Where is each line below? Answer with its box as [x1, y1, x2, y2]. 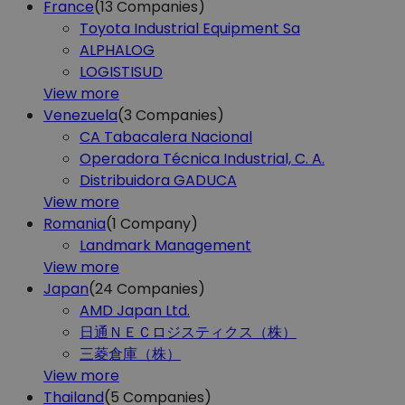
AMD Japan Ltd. [80, 299, 190, 321]
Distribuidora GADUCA [80, 169, 237, 191]
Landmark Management [80, 234, 251, 256]
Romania [43, 212, 106, 234]
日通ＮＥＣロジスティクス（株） [80, 321, 297, 343]
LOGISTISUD [80, 61, 163, 82]
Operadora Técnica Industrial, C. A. [80, 147, 325, 169]
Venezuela [43, 104, 118, 126]
